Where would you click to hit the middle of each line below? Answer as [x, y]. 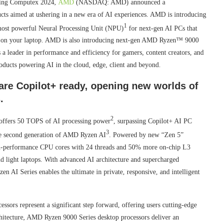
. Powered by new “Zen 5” [146, 135]
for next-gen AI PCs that [162, 28]
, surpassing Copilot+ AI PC [153, 121]
